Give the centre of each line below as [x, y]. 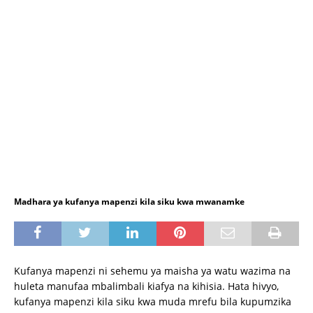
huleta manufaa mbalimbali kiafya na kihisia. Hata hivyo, [146, 286]
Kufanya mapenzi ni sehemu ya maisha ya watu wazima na [152, 271]
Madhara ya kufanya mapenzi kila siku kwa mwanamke [129, 202]
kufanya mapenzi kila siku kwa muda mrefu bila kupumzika [153, 302]
